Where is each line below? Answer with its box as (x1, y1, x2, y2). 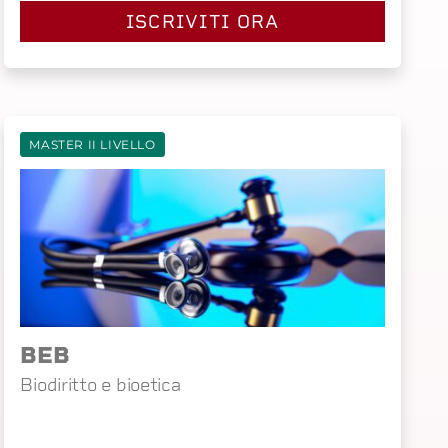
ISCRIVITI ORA (125, 11, 280, 33)
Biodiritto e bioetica (20, 373, 181, 395)
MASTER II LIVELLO (29, 137, 156, 153)
